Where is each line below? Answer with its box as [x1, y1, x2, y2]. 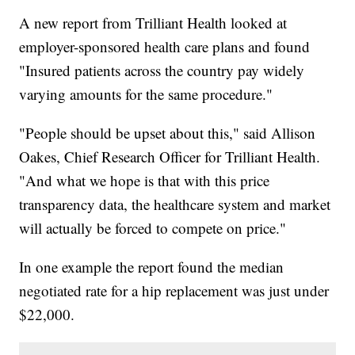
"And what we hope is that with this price [19, 170, 270, 190]
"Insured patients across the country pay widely [19, 59, 305, 80]
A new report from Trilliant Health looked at [19, 12, 288, 32]
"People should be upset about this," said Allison [19, 122, 316, 143]
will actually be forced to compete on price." [19, 217, 287, 238]
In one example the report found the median [19, 256, 284, 277]
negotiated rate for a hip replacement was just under [19, 280, 330, 300]
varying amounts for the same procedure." [19, 83, 273, 104]
